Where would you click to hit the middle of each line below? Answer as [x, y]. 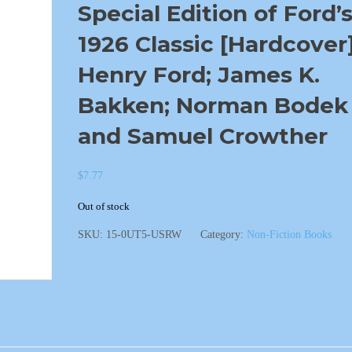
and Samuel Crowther [202, 136]
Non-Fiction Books [289, 235]
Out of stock [103, 207]
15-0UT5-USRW [143, 235]
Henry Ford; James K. [198, 75]
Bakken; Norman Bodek [213, 105]
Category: [223, 235]
